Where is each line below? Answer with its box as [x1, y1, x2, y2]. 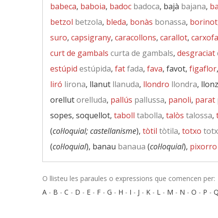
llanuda [110, 79, 139, 90]
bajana [179, 1, 206, 12]
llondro [143, 79, 169, 90]
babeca [50, 1, 76, 12]
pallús [110, 94, 132, 105]
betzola [73, 17, 102, 27]
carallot [160, 32, 187, 43]
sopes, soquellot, [50, 110, 114, 121]
